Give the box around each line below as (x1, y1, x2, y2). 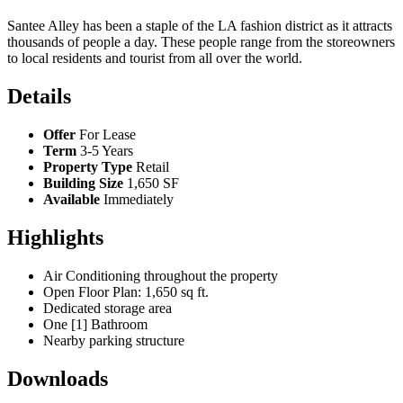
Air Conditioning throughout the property (43, 267, 278, 283)
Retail (136, 159, 169, 175)
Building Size (43, 175, 123, 192)
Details (7, 85, 71, 109)
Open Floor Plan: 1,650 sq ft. (43, 283, 209, 300)
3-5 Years (80, 143, 133, 159)
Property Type (43, 159, 132, 175)
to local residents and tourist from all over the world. (7, 50, 302, 67)
